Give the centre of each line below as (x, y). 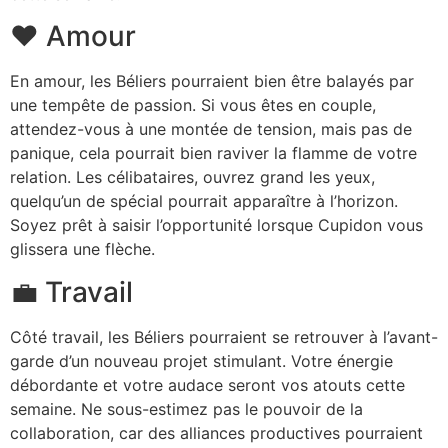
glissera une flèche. (82, 249)
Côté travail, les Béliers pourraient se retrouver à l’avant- (224, 336)
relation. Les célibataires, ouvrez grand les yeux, (192, 177)
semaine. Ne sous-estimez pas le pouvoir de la (186, 408)
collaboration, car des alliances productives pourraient (216, 432)
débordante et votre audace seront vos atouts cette (207, 384)
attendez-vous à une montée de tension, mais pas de (211, 129)
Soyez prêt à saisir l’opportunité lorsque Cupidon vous (216, 225)
